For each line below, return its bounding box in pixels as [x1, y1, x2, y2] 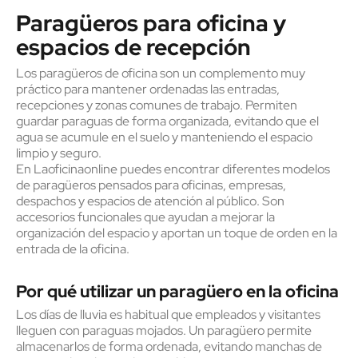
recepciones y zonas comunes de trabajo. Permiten [16, 97, 297, 113]
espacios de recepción [16, 32, 251, 62]
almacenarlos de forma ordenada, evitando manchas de [16, 338, 322, 355]
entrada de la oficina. [16, 241, 129, 257]
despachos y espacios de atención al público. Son [16, 193, 284, 209]
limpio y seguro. [16, 145, 101, 161]
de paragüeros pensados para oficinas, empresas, [16, 177, 286, 193]
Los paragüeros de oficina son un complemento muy [16, 65, 305, 82]
